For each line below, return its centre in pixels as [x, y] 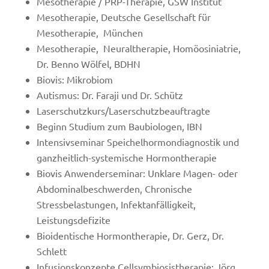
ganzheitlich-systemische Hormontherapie [126, 157]
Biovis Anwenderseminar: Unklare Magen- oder [137, 173]
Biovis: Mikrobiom [74, 79]
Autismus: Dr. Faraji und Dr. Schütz [110, 95]
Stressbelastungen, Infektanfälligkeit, [116, 204]
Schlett [51, 251]
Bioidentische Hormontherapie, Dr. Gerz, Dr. [130, 235]
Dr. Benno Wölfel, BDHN [88, 64]
